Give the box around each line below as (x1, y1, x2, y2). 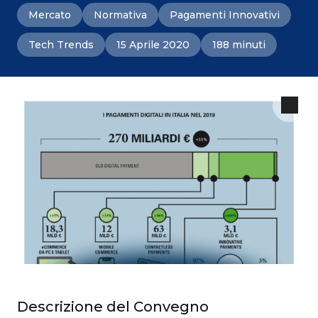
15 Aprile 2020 (116, 38, 190, 51)
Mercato (28, 9, 71, 21)
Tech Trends (28, 38, 94, 51)
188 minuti (212, 38, 265, 51)
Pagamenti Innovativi (170, 9, 280, 21)
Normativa (94, 9, 147, 21)
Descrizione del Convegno (17, 297, 209, 315)
